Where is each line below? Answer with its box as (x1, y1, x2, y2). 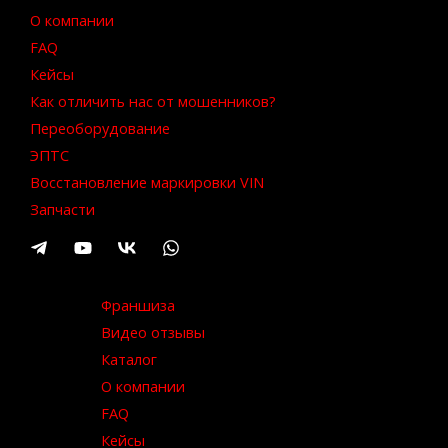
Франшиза (101, 295, 175, 316)
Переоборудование (30, 118, 170, 139)
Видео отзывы (101, 322, 205, 343)
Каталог (101, 349, 157, 370)
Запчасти (30, 199, 95, 220)
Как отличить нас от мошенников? (30, 91, 276, 112)
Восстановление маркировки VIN (30, 172, 264, 193)
